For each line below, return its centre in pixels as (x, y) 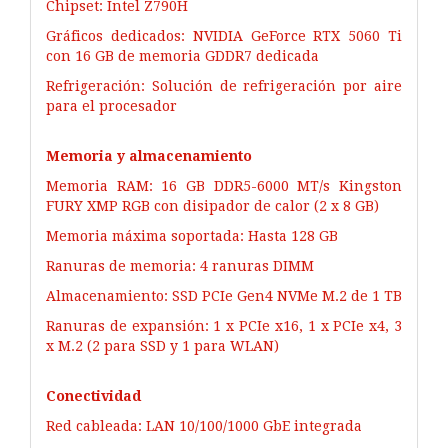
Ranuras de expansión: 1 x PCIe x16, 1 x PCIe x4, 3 (224, 325)
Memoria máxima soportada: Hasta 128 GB (192, 235)
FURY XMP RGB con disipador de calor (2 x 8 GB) (212, 205)
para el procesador (111, 105)
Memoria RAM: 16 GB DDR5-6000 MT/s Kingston (224, 185)
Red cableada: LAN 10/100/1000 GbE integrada (204, 425)
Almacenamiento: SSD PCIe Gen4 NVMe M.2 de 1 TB (224, 295)
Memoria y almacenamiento (149, 155)
